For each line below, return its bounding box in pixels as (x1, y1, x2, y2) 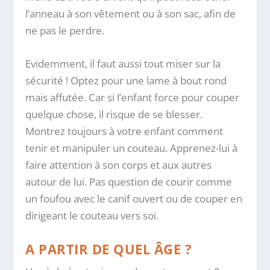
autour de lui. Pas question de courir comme (25, 175, 233, 189)
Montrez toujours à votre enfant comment (25, 124, 224, 139)
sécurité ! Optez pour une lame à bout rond (25, 74, 227, 88)
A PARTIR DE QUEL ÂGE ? (25, 240, 192, 259)
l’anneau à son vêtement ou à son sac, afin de (25, 7, 236, 21)
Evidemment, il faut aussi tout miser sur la (25, 57, 221, 71)
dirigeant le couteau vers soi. (25, 209, 159, 223)
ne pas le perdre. (25, 24, 105, 38)
